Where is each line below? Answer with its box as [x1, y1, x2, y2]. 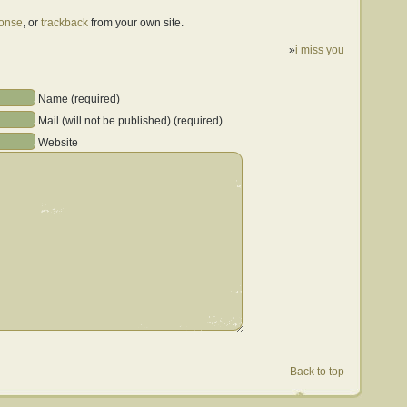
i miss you [295, 44, 344, 56]
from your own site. [88, 16, 184, 29]
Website [38, 135, 78, 149]
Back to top [290, 365, 344, 378]
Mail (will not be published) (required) [38, 114, 223, 127]
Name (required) [38, 92, 120, 105]
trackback [41, 16, 88, 29]
